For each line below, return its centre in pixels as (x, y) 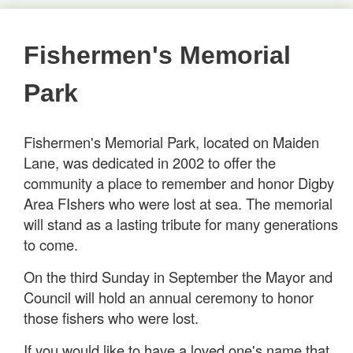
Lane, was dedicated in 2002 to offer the (150, 162)
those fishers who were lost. (111, 318)
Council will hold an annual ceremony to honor (169, 297)
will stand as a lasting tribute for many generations (181, 224)
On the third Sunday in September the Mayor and (178, 277)
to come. (51, 244)
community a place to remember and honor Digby (179, 183)
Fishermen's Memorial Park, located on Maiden (171, 142)
